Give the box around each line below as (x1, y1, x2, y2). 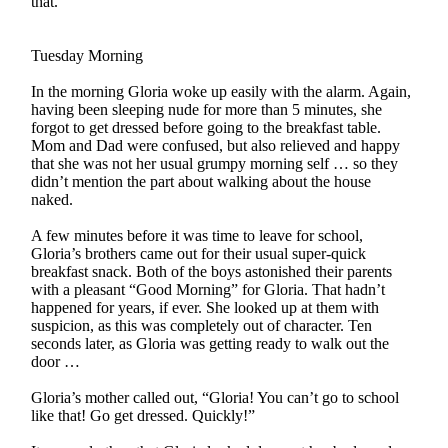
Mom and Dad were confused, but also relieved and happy (31, 136, 401, 154)
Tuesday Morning (31, 46, 144, 64)
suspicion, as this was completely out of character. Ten (31, 316, 373, 334)
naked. (31, 190, 74, 208)
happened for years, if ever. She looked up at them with (31, 298, 380, 316)
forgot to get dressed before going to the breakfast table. (31, 118, 382, 136)
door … (31, 352, 81, 370)
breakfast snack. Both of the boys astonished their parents (31, 262, 393, 280)
